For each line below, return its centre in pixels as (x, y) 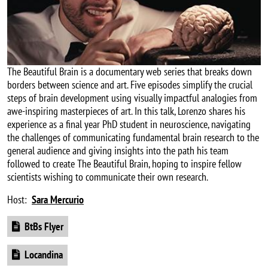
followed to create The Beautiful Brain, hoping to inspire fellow (124, 164)
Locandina (44, 255)
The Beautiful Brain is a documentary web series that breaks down (130, 72)
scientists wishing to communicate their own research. (108, 177)
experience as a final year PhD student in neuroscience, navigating (129, 124)
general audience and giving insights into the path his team (118, 151)
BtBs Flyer (44, 226)
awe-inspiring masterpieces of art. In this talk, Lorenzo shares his (126, 111)
